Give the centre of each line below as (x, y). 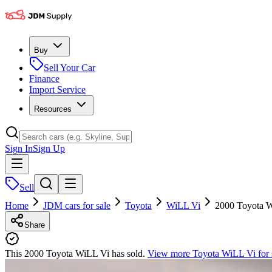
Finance (44, 79)
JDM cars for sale (77, 206)
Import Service (57, 90)
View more (170, 253)
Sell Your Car (70, 68)
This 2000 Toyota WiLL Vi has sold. (76, 253)
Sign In (19, 148)
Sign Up (49, 148)
